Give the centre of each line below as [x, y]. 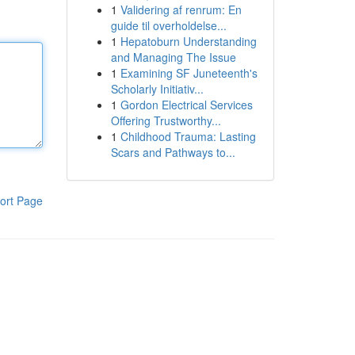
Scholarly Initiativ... [157, 89]
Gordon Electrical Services [186, 105]
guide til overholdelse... [168, 25]
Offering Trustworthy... [166, 120]
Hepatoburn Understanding [188, 41]
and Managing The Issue [173, 57]
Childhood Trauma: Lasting [188, 136]
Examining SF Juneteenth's [189, 73]
